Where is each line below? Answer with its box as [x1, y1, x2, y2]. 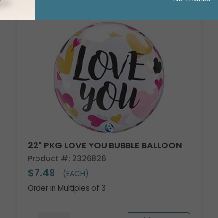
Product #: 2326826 [28, 153, 107, 164]
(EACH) [61, 168, 89, 179]
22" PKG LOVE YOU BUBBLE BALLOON [28, 139, 182, 152]
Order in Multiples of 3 [28, 182, 106, 193]
